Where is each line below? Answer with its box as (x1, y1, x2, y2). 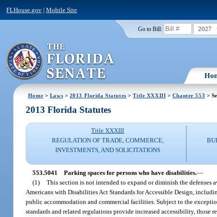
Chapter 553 (172, 92, 205, 98)
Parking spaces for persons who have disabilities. (63, 169, 197, 176)
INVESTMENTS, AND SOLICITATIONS (55, 146, 160, 154)
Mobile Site (46, 6, 77, 14)
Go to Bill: (138, 26, 162, 32)
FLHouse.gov (6, 6, 42, 14)
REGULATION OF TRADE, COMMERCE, (51, 137, 164, 144)
